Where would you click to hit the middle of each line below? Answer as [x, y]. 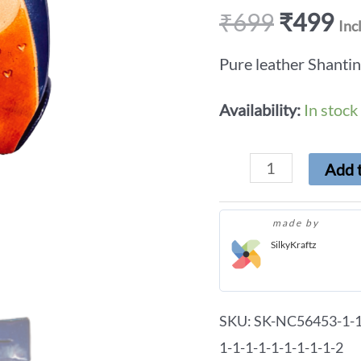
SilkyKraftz [294, 245]
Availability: [260, 110]
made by [297, 223]
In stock [331, 110]
